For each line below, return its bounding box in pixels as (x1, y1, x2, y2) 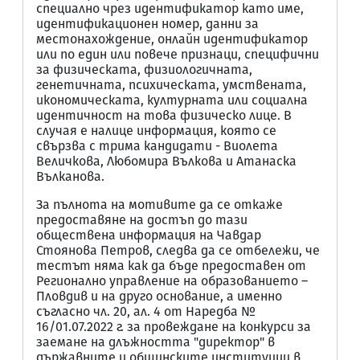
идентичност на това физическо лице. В (36, 108, 292, 123)
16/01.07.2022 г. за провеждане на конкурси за (36, 319, 311, 334)
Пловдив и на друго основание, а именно (36, 288, 282, 304)
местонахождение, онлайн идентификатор (36, 31, 308, 47)
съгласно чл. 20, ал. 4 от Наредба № (36, 304, 256, 319)
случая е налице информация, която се (36, 123, 276, 138)
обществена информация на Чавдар (36, 227, 261, 243)
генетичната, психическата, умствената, (36, 77, 306, 92)
